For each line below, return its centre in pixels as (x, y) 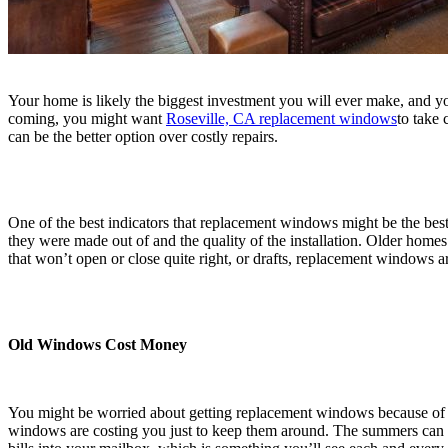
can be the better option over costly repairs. (143, 136)
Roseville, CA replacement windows (281, 118)
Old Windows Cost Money (97, 344)
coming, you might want (87, 118)
